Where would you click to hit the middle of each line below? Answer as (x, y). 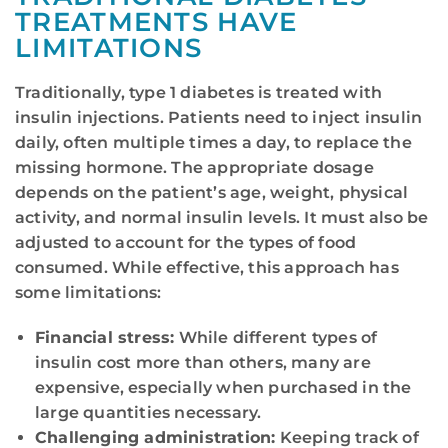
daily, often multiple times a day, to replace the (213, 143)
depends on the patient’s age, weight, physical (212, 193)
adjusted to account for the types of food (186, 243)
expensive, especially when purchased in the (223, 387)
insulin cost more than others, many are (203, 362)
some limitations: (88, 293)
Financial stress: (105, 337)
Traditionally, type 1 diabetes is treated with (199, 93)
